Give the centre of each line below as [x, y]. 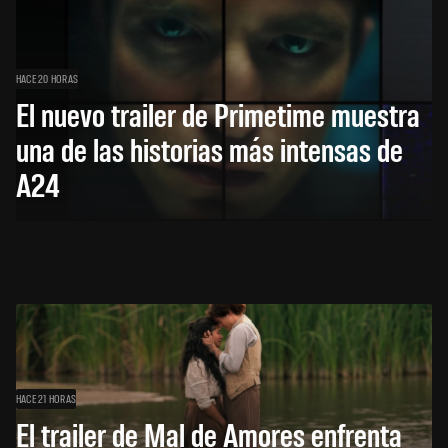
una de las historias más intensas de [209, 149]
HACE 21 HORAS [46, 398]
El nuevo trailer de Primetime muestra [218, 114]
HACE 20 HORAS [47, 78]
